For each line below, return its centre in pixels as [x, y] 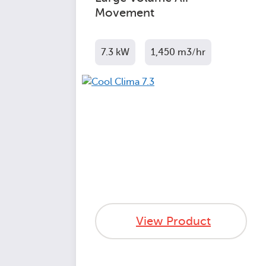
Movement [125, 13]
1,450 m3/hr [178, 52]
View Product [173, 221]
